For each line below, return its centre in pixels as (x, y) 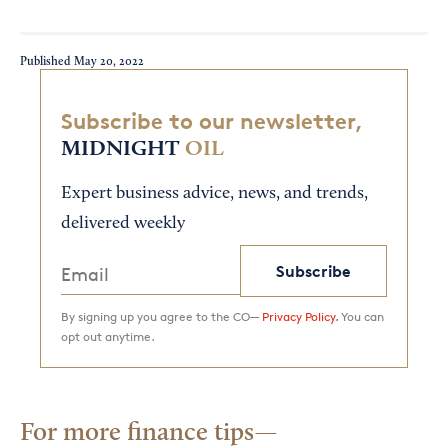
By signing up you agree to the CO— (161, 317)
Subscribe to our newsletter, (211, 121)
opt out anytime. (108, 337)
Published (47, 61)
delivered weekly (123, 224)
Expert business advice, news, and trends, (214, 194)
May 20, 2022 (109, 61)
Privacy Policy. (300, 317)
